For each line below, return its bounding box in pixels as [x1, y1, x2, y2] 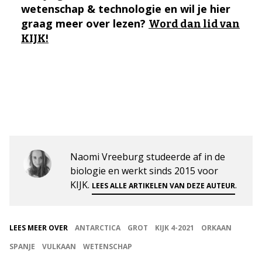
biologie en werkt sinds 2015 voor [70, 164, 218, 177]
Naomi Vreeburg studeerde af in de [70, 150, 225, 163]
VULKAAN [42, 241, 76, 251]
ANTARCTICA [75, 222, 120, 233]
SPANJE [9, 241, 35, 251]
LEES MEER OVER [9, 222, 68, 233]
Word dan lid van [149, 17, 240, 30]
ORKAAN [201, 222, 232, 233]
